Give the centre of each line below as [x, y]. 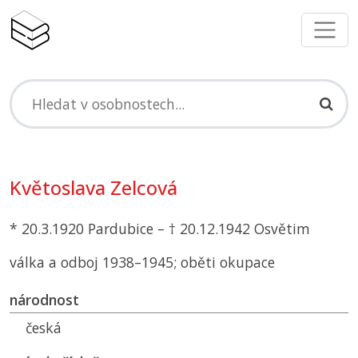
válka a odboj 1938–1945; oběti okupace [142, 263]
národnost [44, 300]
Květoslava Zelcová [93, 188]
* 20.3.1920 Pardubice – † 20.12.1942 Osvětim [160, 229]
